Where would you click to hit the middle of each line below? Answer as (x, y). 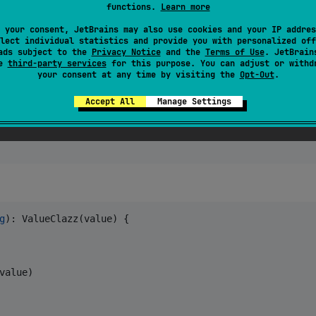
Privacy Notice (126, 52)
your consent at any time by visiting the (138, 74)
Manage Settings (194, 101)
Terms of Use (235, 52)
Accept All (110, 101)
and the (183, 52)
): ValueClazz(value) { (67, 218)
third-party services (57, 63)
